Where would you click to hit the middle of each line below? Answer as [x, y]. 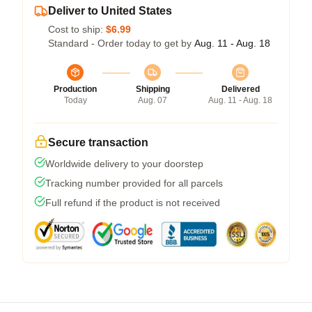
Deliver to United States [110, 11]
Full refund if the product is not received [133, 203]
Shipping [153, 89]
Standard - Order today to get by [121, 43]
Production [75, 89]
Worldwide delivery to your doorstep [124, 164]
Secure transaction [98, 142]
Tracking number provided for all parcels [134, 183]
